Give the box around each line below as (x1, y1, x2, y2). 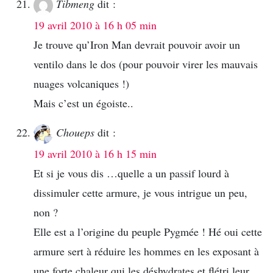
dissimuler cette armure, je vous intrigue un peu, (34, 185, 247, 200)
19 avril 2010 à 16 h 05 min (34, 18, 157, 33)
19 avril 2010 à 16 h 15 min (34, 146, 157, 161)
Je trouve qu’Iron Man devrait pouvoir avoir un (34, 37, 240, 52)
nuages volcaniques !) (34, 76, 129, 91)
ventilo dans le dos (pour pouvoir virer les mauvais (34, 57, 258, 72)
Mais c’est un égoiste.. (34, 96, 133, 111)
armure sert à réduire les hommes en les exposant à (34, 244, 259, 259)
